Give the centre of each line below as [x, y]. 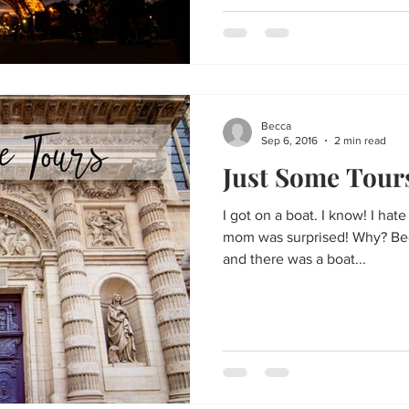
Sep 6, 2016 [289, 141]
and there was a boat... [294, 258]
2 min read [360, 141]
